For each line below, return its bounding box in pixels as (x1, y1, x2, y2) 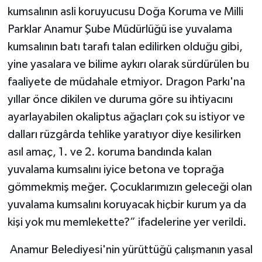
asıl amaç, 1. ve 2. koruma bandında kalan (7, 146, 212, 158)
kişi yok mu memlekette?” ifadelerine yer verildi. (7, 216, 247, 228)
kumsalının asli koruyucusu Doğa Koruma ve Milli (7, 5, 243, 18)
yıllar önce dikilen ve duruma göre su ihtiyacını (7, 93, 233, 105)
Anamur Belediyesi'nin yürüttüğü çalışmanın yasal (7, 243, 253, 256)
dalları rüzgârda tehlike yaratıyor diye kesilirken (7, 128, 241, 140)
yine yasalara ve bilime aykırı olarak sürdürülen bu (7, 58, 249, 70)
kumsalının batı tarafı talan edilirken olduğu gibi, (7, 40, 243, 53)
